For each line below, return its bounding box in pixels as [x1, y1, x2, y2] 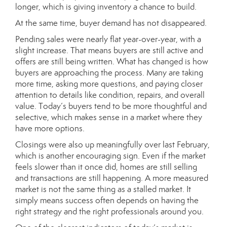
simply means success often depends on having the [15, 195, 199, 206]
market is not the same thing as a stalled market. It [15, 184, 191, 195]
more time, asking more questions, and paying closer [15, 79, 203, 89]
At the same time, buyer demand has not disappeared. [15, 18, 207, 28]
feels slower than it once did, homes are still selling [15, 162, 197, 172]
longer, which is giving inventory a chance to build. [15, 2, 197, 12]
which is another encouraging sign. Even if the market [15, 150, 206, 161]
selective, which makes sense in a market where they [15, 112, 202, 123]
